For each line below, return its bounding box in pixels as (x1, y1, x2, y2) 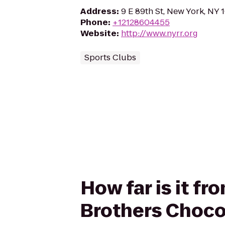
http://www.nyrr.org (121, 28, 198, 39)
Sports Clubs (84, 52, 136, 63)
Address (80, 6, 117, 17)
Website (80, 28, 117, 39)
